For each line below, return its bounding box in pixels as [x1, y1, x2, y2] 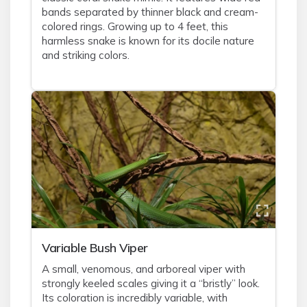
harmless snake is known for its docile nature [42, 34, 254, 47]
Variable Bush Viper [42, 240, 148, 255]
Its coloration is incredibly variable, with [42, 291, 228, 304]
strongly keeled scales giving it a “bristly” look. [42, 277, 260, 290]
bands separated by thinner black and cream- [42, 5, 258, 19]
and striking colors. [42, 49, 130, 62]
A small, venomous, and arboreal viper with [42, 262, 245, 275]
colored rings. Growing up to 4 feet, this [42, 20, 228, 33]
